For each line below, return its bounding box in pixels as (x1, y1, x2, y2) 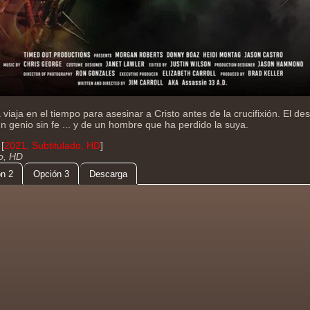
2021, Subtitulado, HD (4, 140, 100, 151)
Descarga (89, 169, 127, 179)
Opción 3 (33, 169, 69, 179)
